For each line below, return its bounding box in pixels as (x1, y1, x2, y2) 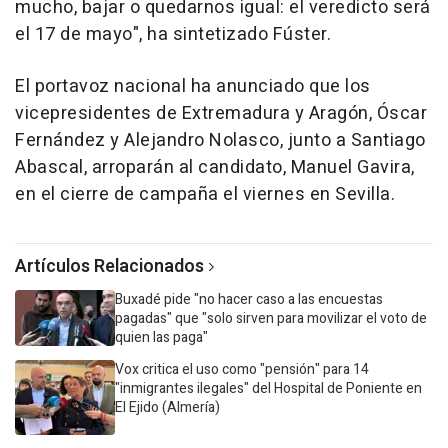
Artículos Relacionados (15, 252, 204, 280)
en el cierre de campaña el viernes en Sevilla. (15, 180, 395, 208)
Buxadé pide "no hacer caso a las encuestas (115, 288, 383, 310)
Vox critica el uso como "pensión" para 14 (115, 358, 369, 380)
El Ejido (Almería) (115, 396, 220, 418)
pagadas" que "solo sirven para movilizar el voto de (115, 307, 427, 329)
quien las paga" (115, 326, 208, 348)
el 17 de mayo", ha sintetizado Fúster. (15, 20, 331, 48)
